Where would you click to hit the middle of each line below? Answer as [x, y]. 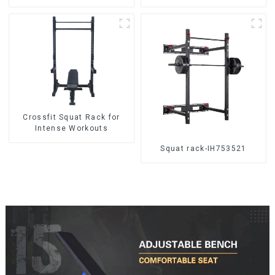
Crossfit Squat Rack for [72, 118]
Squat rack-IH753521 [203, 149]
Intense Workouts [72, 129]
